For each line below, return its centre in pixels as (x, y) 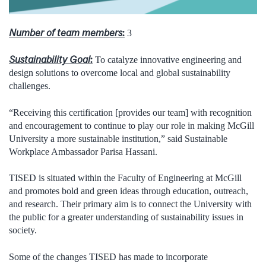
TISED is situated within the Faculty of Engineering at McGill (125, 178)
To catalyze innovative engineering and (167, 60)
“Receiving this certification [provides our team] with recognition (130, 112)
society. (23, 230)
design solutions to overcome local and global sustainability (120, 73)
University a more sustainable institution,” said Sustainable (118, 138)
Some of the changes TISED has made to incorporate (108, 256)
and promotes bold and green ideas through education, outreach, (129, 191)
